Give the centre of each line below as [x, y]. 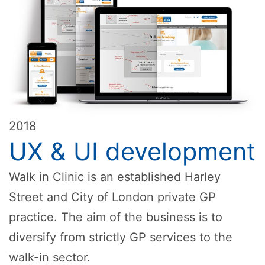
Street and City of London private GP [112, 197]
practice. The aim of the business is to [116, 217]
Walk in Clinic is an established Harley [115, 177]
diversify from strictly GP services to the [121, 237]
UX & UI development [132, 152]
